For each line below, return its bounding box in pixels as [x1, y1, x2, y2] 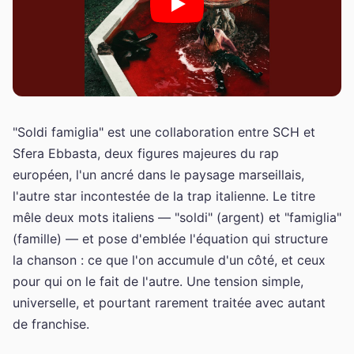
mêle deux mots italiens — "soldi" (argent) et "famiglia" [13, 209, 341, 225]
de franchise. [13, 316, 89, 332]
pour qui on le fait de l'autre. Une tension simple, [13, 273, 303, 289]
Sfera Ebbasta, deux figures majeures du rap [13, 145, 279, 161]
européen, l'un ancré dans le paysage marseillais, [13, 167, 304, 183]
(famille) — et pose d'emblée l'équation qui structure [13, 231, 328, 247]
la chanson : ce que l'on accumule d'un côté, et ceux [13, 252, 326, 268]
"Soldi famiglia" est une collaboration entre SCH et [13, 124, 315, 140]
